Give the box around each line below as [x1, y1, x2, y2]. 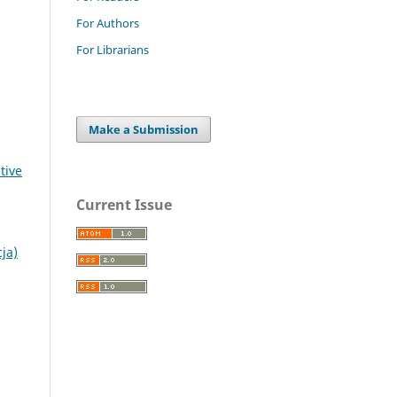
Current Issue [76, 194, 172, 214]
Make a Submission [89, 121, 199, 137]
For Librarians [76, 41, 149, 58]
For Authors [76, 14, 139, 31]
